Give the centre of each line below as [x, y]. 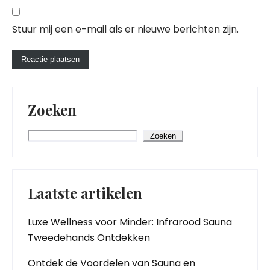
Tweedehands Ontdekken [89, 238]
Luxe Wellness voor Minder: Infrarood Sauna [130, 222]
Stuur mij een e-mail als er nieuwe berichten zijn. [125, 29]
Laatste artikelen [85, 193]
